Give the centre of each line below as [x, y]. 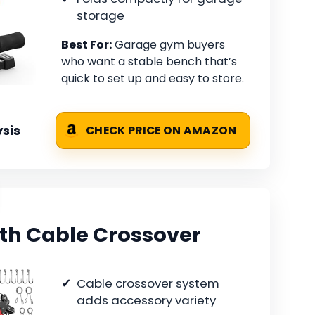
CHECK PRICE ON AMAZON [161, 131]
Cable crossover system [148, 283]
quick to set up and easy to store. [153, 78]
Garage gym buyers [168, 44]
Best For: [86, 44]
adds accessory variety [146, 300]
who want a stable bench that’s [149, 61]
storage [101, 15]
